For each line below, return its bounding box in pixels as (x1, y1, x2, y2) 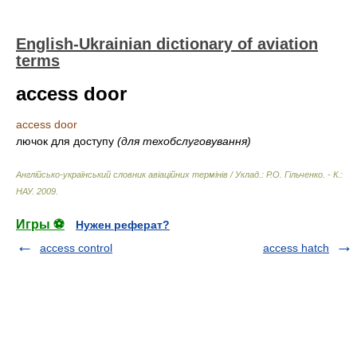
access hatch (263, 241, 329, 254)
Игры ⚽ (16, 218, 65, 231)
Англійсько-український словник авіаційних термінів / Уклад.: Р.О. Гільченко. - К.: (16, 170, 343, 179)
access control (40, 241, 112, 254)
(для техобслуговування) (117, 135, 251, 147)
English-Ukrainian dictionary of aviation (16, 35, 318, 53)
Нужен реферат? (76, 218, 170, 231)
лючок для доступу (16, 135, 117, 147)
